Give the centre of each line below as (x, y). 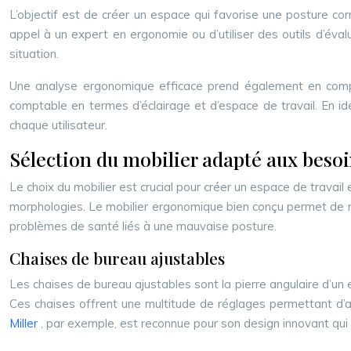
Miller (25, 323)
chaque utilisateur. (58, 125)
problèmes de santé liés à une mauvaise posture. (143, 226)
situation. (34, 54)
